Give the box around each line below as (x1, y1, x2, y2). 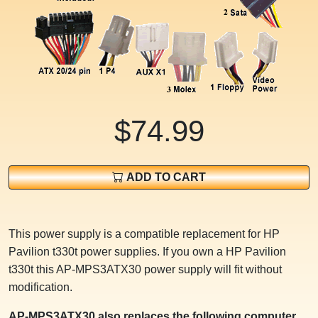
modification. (9, 281, 72, 294)
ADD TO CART (124, 171, 206, 184)
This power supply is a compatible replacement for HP (9, 228, 280, 241)
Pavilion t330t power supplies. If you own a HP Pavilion (9, 246, 286, 258)
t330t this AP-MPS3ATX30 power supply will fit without (9, 263, 282, 276)
